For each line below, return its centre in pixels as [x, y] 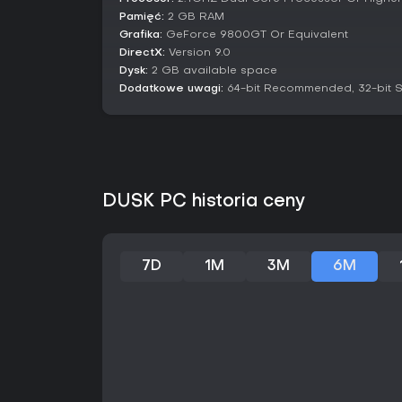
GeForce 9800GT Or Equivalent [255, 35]
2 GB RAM [194, 17]
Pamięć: [142, 17]
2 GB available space [213, 71]
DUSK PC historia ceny [204, 202]
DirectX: [142, 53]
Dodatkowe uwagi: [171, 89]
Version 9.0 [198, 53]
